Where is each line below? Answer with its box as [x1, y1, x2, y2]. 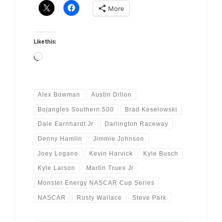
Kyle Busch [143, 150, 179, 157]
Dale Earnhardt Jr [38, 120, 94, 128]
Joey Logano [38, 150, 79, 157]
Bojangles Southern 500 [38, 106, 114, 113]
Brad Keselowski [124, 106, 177, 113]
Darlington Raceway [104, 120, 168, 128]
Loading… [42, 51, 81, 63]
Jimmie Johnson [93, 135, 144, 143]
